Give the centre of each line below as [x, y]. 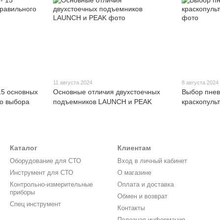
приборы [22, 192]
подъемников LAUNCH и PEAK [102, 102]
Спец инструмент [35, 204]
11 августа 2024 [72, 83]
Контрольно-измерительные [51, 185]
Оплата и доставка [146, 185]
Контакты [131, 208]
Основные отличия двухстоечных [106, 92]
